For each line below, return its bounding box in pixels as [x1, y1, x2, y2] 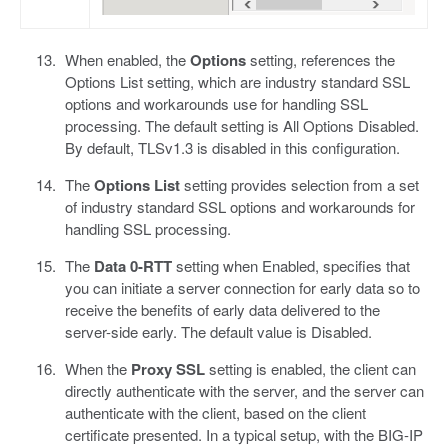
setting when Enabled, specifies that [171, 255, 410, 277]
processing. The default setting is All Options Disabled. [64, 115, 419, 137]
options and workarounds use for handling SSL [64, 93, 368, 115]
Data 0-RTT [93, 255, 172, 278]
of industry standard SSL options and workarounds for [64, 196, 415, 218]
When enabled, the [64, 49, 190, 71]
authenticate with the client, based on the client [64, 402, 366, 424]
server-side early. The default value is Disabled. [64, 321, 372, 343]
